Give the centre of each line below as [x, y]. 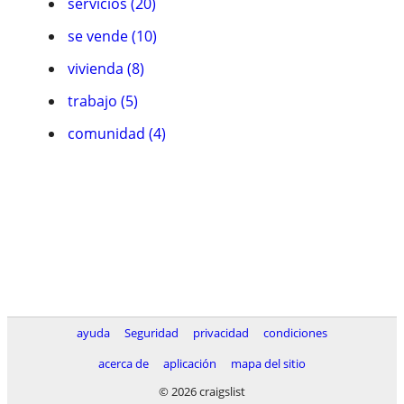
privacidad [221, 333]
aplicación [190, 363]
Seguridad [151, 333]
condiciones [295, 333]
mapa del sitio [268, 363]
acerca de [124, 363]
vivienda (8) [106, 69]
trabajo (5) [103, 101]
